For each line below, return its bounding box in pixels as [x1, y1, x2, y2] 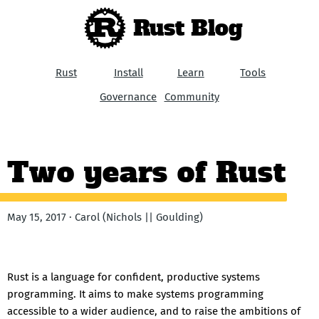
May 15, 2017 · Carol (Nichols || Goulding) [7, 211, 203, 224]
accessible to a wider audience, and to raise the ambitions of [7, 305, 300, 318]
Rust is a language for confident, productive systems [7, 271, 260, 283]
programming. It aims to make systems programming [7, 288, 263, 300]
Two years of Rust [7, 153, 286, 192]
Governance [100, 90, 157, 103]
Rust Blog [132, 12, 243, 43]
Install [113, 66, 143, 79]
